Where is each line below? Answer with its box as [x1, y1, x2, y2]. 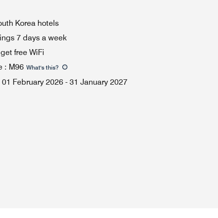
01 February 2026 [2, 77, 63, 87]
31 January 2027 [70, 77, 127, 87]
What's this [26, 64, 55, 71]
